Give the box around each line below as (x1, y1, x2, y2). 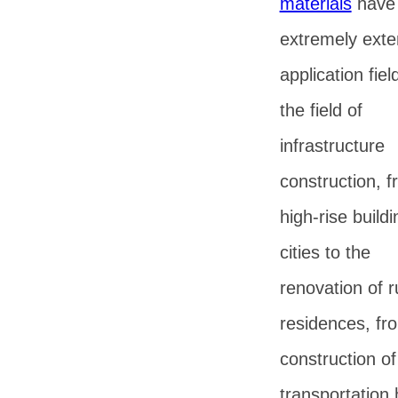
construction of (279, 349, 396, 369)
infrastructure (279, 136, 385, 155)
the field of (279, 100, 362, 120)
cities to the (279, 243, 370, 262)
